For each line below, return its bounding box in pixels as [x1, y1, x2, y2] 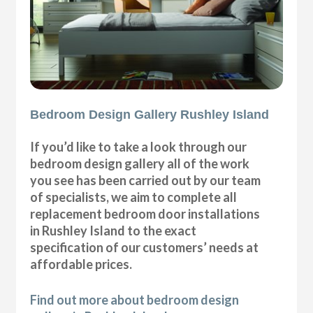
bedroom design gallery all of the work [30, 156, 250, 172]
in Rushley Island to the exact [30, 223, 197, 239]
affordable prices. [30, 256, 133, 272]
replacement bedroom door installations [30, 206, 261, 222]
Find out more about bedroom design [30, 292, 240, 308]
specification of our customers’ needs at [30, 240, 259, 256]
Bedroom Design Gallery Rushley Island [30, 108, 270, 122]
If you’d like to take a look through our [30, 139, 247, 155]
